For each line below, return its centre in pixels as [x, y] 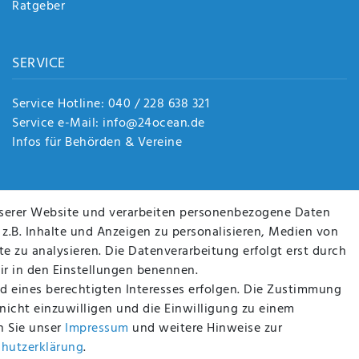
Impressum [97, 329]
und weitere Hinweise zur [205, 329]
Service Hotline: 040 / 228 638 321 [111, 105]
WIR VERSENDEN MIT [259, 281]
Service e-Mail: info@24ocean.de [109, 124]
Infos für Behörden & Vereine [97, 143]
